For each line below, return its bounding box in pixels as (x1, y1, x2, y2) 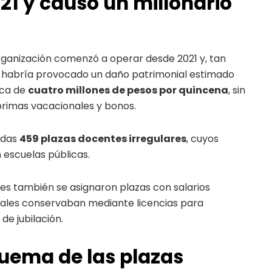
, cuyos (186, 131, 219, 146)
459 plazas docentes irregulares (19, 131, 186, 146)
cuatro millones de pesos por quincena (28, 83, 228, 97)
